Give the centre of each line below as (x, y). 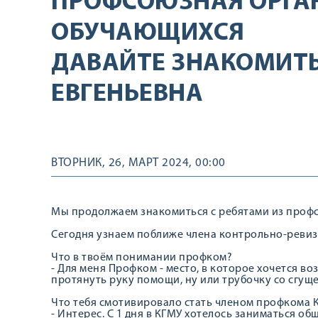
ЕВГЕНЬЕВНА (127, 94)
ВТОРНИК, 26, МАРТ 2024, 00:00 (138, 163)
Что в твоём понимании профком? (142, 258)
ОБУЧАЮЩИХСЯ (148, 33)
